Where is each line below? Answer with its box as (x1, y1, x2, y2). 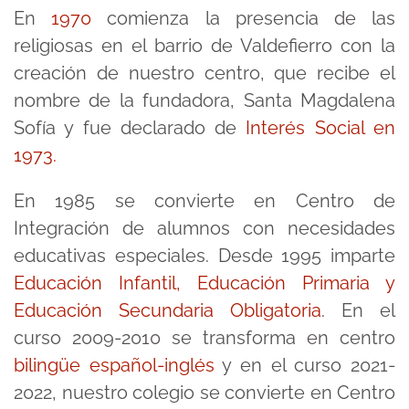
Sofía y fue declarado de (14, 117, 246, 139)
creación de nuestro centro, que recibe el (14, 62, 395, 84)
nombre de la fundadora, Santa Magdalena (14, 89, 395, 111)
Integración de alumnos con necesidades (14, 217, 395, 239)
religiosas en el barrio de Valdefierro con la (14, 35, 395, 57)
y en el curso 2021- (214, 354, 396, 376)
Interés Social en (246, 117, 396, 139)
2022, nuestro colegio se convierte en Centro (14, 382, 395, 404)
